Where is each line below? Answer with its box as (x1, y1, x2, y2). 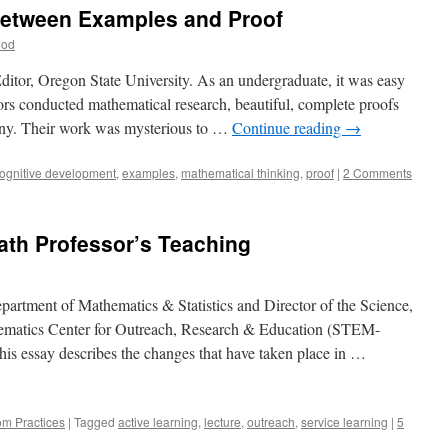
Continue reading (232, 117, 345, 138)
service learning (301, 413, 388, 430)
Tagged (74, 413, 115, 430)
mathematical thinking (181, 164, 300, 181)
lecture (204, 413, 241, 430)
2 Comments (343, 164, 412, 181)
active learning (118, 413, 198, 430)
